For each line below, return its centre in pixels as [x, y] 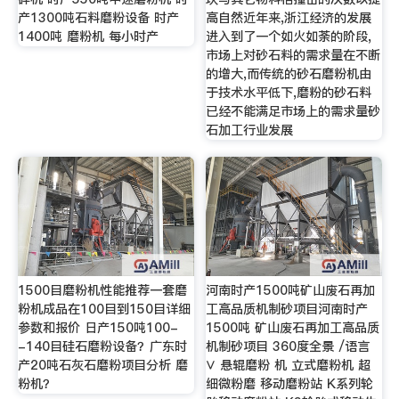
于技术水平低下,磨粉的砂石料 [289, 92]
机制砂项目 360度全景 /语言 [288, 347]
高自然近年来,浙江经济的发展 [289, 17]
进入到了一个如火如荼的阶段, [289, 36]
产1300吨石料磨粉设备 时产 [98, 17]
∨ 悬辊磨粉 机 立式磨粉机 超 [289, 366]
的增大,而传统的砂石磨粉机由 [289, 73]
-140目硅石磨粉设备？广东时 [102, 347]
